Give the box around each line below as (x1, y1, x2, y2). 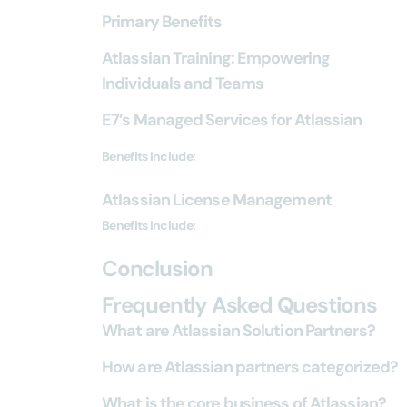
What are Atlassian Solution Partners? (102, 320, 375, 342)
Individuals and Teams (102, 73, 264, 94)
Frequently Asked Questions (102, 291, 377, 319)
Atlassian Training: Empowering (102, 47, 331, 69)
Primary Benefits (102, 11, 223, 33)
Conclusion (102, 254, 213, 283)
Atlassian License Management (102, 189, 332, 211)
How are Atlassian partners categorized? (102, 356, 398, 378)
